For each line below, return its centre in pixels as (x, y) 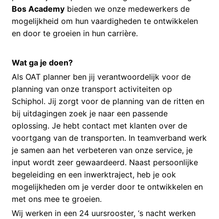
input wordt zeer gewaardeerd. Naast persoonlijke (105, 163)
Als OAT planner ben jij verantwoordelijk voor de (101, 77)
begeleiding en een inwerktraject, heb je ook (94, 175)
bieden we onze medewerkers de (127, 9)
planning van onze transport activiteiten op (92, 89)
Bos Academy (38, 9)
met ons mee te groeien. (57, 199)
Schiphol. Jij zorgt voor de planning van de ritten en (108, 101)
